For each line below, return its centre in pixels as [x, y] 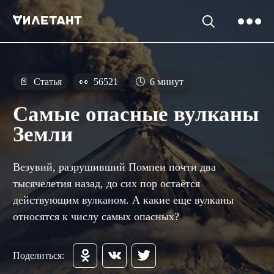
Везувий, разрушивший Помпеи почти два [114, 167]
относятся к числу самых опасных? [96, 216]
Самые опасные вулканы [136, 114]
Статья [46, 82]
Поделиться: [39, 255]
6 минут [165, 82]
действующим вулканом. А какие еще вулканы [123, 200]
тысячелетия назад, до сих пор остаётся [106, 183]
